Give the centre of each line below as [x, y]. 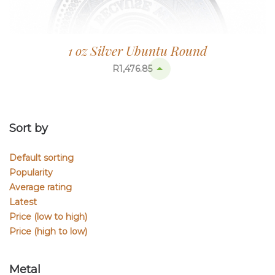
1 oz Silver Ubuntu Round [137, 50]
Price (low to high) [48, 216]
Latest [23, 202]
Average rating [41, 187]
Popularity [31, 172]
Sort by [29, 128]
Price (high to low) [48, 231]
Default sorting [41, 157]
